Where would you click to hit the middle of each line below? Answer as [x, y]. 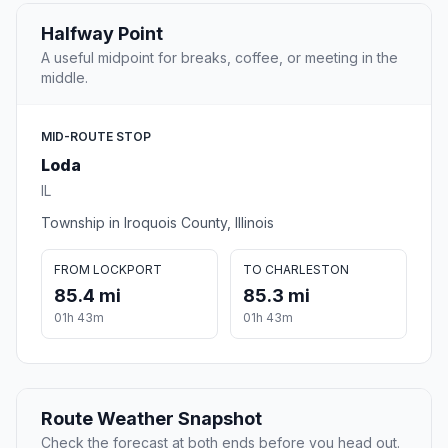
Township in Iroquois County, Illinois [157, 223]
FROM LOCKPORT [108, 270]
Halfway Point [102, 34]
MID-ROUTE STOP [96, 137]
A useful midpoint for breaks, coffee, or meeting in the [219, 58]
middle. [64, 78]
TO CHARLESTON [296, 270]
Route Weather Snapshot [151, 419]
